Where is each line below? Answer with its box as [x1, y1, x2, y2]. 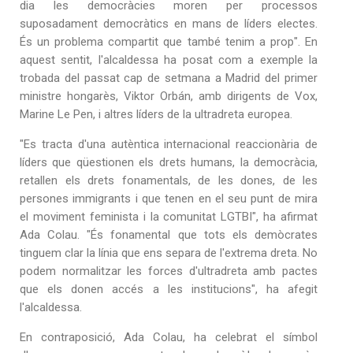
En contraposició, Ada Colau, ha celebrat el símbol [20, 329, 318, 344]
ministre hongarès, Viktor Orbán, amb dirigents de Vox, [20, 88, 318, 103]
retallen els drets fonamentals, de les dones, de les [20, 173, 318, 188]
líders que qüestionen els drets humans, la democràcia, [20, 154, 318, 169]
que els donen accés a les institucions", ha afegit [20, 281, 318, 296]
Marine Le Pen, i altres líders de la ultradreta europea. [20, 106, 292, 121]
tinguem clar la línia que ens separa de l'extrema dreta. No [20, 245, 318, 260]
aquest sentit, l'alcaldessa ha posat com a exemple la [20, 52, 318, 67]
